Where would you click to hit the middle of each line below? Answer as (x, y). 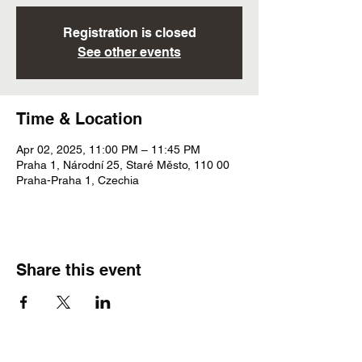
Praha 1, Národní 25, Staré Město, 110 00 (123, 165)
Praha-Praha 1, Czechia (78, 180)
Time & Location (79, 119)
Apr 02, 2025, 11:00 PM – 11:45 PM (108, 149)
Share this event (79, 270)
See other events (129, 52)
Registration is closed (129, 33)
